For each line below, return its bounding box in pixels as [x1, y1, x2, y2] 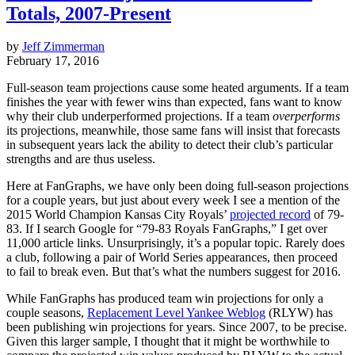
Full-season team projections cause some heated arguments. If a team [6, 81, 349, 95]
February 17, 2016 [6, 54, 99, 68]
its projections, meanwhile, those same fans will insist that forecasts [6, 124, 340, 138]
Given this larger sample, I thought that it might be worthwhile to [6, 334, 330, 349]
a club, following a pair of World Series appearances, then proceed [6, 250, 338, 265]
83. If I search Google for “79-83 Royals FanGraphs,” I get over [6, 222, 327, 236]
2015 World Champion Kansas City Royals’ [6, 208, 230, 222]
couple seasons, [6, 306, 87, 320]
